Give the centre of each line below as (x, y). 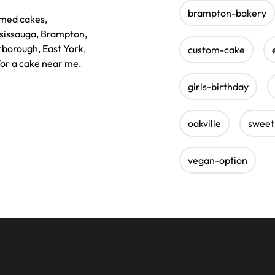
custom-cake (216, 49)
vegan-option (218, 160)
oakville (204, 123)
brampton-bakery (227, 13)
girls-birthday (218, 86)
